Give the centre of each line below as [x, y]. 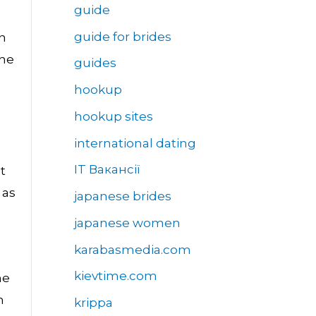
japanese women [127, 223]
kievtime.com [115, 276]
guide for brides [122, 36]
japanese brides [122, 196]
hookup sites [113, 116]
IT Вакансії [107, 170]
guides [95, 63]
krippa [93, 303]
